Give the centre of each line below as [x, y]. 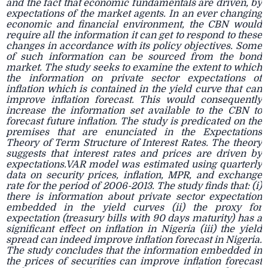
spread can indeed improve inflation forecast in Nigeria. [134, 240]
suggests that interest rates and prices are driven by [134, 154]
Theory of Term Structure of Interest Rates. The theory [134, 143]
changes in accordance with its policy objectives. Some [134, 46]
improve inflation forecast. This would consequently [134, 100]
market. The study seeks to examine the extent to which [134, 68]
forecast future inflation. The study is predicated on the [134, 121]
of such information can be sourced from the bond [134, 57]
